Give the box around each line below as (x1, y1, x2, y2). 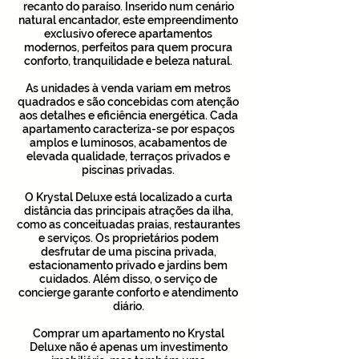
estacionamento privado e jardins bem (29, 259, 228, 272)
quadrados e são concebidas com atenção (18, 95, 239, 108)
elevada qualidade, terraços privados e (26, 150, 230, 163)
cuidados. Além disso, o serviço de (39, 272, 217, 285)
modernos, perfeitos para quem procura (24, 41, 232, 54)
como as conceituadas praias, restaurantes (16, 218, 240, 231)
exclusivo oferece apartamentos (44, 27, 212, 40)
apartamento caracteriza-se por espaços (22, 123, 235, 135)
